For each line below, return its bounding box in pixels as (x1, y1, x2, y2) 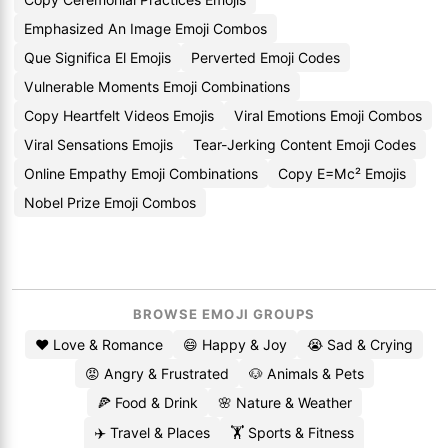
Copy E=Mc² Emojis (278, 165, 406, 182)
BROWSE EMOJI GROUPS (133, 306, 315, 322)
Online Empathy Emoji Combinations (24, 165, 258, 182)
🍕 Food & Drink (96, 394, 198, 411)
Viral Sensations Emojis (24, 136, 173, 153)
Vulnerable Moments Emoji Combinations (24, 78, 290, 95)
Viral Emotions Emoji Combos (234, 107, 422, 124)
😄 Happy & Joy (183, 336, 287, 353)
